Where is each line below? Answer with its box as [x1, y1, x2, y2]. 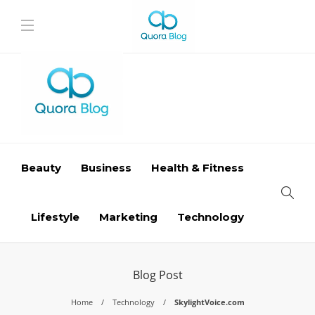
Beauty [21, 161, 61, 174]
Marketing [99, 210, 157, 224]
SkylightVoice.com [174, 297, 245, 307]
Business [81, 161, 131, 174]
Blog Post [132, 267, 183, 283]
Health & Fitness [151, 161, 244, 174]
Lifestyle [31, 210, 79, 224]
